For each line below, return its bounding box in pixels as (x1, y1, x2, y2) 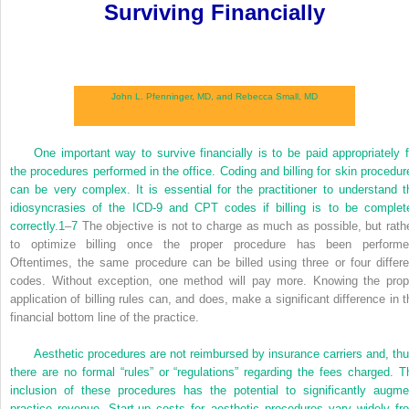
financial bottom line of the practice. (10, 309, 199, 324)
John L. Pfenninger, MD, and (111, 90, 236, 101)
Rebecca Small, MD (236, 90, 318, 101)
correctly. (10, 218, 58, 233)
